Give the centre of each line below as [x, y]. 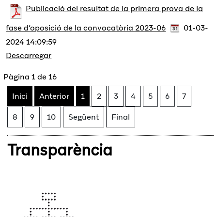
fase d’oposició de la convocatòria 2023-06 [86, 28]
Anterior [54, 96]
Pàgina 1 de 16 [30, 77]
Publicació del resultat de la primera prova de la [114, 8]
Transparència [60, 150]
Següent [84, 117]
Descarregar [29, 56]
